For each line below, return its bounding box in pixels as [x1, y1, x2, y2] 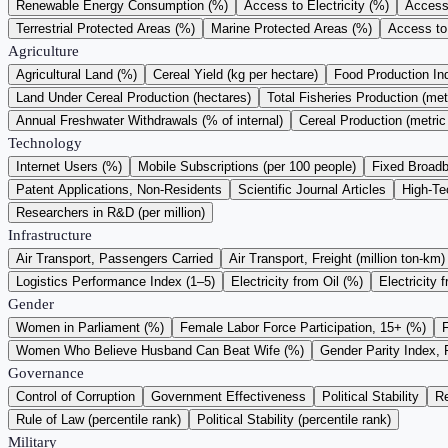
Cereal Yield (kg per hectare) [153, 67, 318, 83]
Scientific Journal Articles [238, 182, 386, 198]
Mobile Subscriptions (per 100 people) [138, 159, 356, 175]
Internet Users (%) [16, 159, 122, 175]
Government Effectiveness [151, 389, 306, 405]
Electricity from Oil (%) [231, 274, 363, 290]
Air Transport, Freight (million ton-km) [229, 251, 445, 267]
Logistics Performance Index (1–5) [16, 274, 215, 290]
